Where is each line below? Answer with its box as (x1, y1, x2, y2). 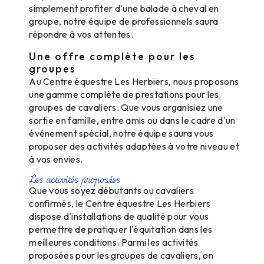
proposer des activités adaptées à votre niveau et (29, 140, 239, 153)
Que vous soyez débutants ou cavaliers (29, 184, 194, 197)
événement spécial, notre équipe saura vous (29, 127, 214, 140)
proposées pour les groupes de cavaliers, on (29, 249, 213, 262)
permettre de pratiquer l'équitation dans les (29, 223, 213, 236)
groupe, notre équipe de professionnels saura (29, 15, 219, 28)
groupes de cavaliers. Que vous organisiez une (29, 101, 223, 114)
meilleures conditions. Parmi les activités (29, 236, 199, 249)
